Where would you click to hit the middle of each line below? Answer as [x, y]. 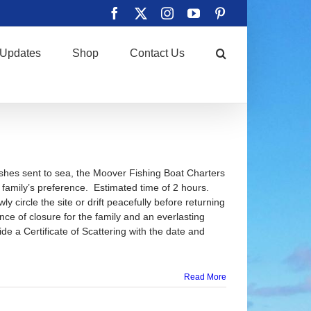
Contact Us [157, 53]
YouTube [222, 12]
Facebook [144, 12]
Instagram [198, 12]
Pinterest [247, 12]
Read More [205, 277]
